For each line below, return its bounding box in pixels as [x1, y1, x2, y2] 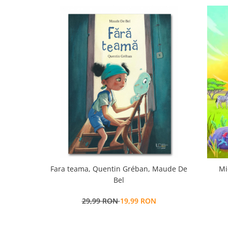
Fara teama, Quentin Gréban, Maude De [50, 164, 187, 174]
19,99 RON [120, 196, 156, 206]
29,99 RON [81, 196, 120, 206]
